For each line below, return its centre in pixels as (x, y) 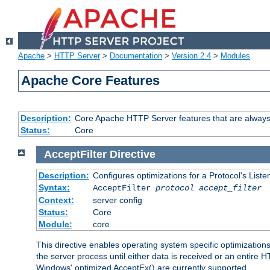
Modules (235, 56)
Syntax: (54, 187)
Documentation (136, 56)
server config (117, 200)
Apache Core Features (91, 81)
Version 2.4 (191, 56)
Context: (56, 200)
